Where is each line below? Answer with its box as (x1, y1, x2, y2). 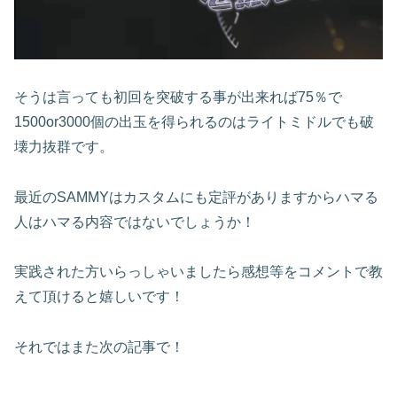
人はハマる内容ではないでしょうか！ (14, 214, 255, 230)
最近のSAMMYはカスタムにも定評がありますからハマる (14, 189, 378, 205)
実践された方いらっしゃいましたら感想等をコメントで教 (14, 264, 383, 280)
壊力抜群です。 (14, 138, 113, 154)
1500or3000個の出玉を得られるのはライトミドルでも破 (14, 113, 374, 129)
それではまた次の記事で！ (14, 339, 184, 355)
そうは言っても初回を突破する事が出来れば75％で (14, 89, 342, 105)
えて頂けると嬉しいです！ (14, 289, 184, 305)
